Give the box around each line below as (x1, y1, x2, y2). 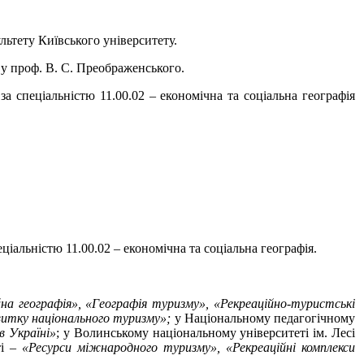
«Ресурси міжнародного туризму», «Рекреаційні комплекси (22, 340, 356, 354)
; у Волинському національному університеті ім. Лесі (56, 325, 356, 340)
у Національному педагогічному (171, 310, 356, 325)
